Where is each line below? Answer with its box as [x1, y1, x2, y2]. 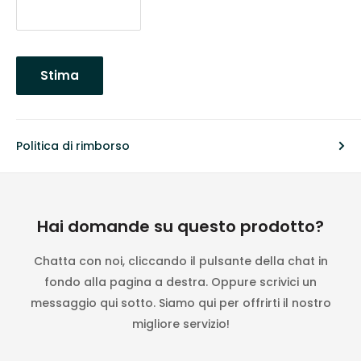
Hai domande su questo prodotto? [37, 214, 324, 238]
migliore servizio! [131, 315, 230, 332]
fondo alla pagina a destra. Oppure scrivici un [44, 273, 317, 290]
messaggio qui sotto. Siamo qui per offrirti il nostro [30, 294, 331, 311]
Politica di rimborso [16, 137, 130, 154]
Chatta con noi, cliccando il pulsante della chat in [33, 252, 328, 269]
